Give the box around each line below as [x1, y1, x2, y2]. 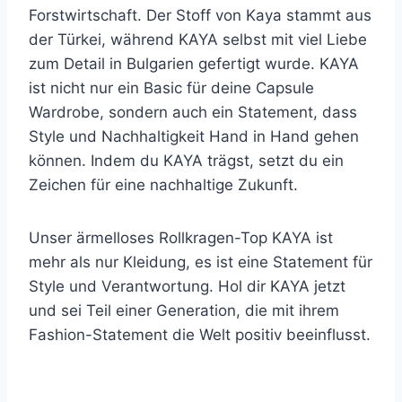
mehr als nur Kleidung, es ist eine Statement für [29, 253, 372, 271]
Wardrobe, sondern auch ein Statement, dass [29, 103, 357, 121]
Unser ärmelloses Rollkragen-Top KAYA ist [29, 229, 333, 247]
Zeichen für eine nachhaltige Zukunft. [29, 176, 298, 194]
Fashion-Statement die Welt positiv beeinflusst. [29, 326, 371, 344]
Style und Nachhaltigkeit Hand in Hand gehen [29, 127, 359, 145]
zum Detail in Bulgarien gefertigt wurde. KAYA [29, 55, 359, 73]
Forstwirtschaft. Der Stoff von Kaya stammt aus [29, 6, 371, 24]
